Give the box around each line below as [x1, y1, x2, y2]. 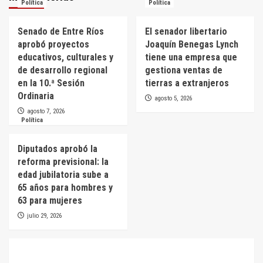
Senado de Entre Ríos [18, 25, 104, 37]
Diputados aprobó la [18, 143, 97, 154]
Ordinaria [18, 90, 54, 102]
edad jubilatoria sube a [18, 168, 109, 180]
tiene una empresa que [144, 51, 237, 63]
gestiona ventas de [144, 64, 222, 76]
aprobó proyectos [18, 38, 89, 50]
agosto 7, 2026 [27, 107, 65, 115]
